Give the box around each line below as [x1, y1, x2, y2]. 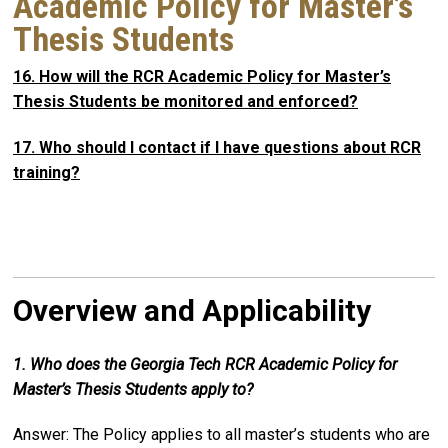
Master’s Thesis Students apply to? [13, 379, 253, 399]
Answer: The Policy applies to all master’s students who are [13, 425, 430, 445]
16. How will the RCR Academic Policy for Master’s [13, 67, 391, 87]
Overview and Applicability [13, 292, 371, 328]
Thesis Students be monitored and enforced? [13, 92, 358, 112]
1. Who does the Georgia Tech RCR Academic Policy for [13, 354, 397, 374]
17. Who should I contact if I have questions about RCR [13, 137, 421, 157]
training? [13, 162, 80, 182]
